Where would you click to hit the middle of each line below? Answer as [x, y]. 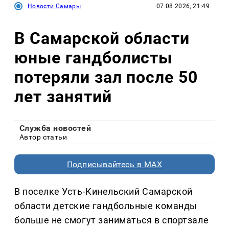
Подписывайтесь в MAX [114, 164]
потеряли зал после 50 [106, 77]
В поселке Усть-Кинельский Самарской [104, 191]
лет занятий [63, 97]
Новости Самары [54, 6]
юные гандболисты [94, 58]
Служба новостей [55, 128]
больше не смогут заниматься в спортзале [112, 220]
